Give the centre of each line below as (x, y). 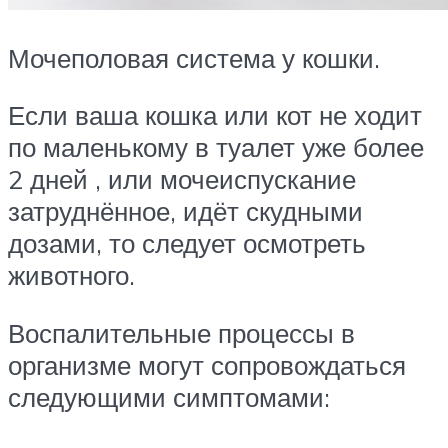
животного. (71, 275)
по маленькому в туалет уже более (216, 147)
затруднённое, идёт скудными (185, 211)
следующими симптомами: (169, 396)
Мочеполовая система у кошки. (194, 57)
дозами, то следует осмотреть (187, 243)
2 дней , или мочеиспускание (182, 179)
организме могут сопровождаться (207, 364)
